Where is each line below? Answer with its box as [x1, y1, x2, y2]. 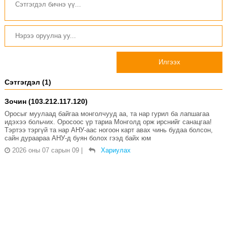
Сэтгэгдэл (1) [4, 78, 51, 87]
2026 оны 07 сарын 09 [12, 146, 79, 155]
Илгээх [159, 58, 181, 66]
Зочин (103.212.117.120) [4, 97, 88, 106]
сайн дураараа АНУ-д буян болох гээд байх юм [4, 134, 151, 142]
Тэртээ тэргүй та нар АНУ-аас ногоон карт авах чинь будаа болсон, [4, 126, 213, 134]
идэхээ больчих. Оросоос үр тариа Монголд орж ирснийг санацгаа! [4, 118, 212, 126]
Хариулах [100, 146, 131, 155]
